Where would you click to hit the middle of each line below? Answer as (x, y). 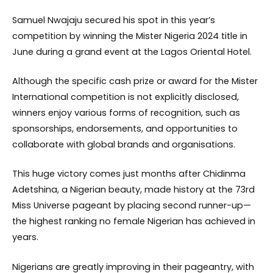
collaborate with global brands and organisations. (124, 145)
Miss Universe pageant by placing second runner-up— (132, 206)
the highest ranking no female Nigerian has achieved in (134, 222)
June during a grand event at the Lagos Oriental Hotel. (132, 52)
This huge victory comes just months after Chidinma (129, 174)
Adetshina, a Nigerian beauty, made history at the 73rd (133, 190)
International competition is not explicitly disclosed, (126, 97)
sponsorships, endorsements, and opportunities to (125, 129)
